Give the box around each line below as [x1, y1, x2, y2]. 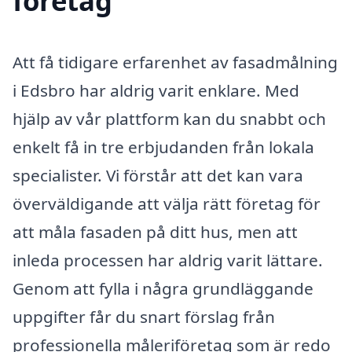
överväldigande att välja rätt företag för [13, 192, 321, 214]
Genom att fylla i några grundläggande [13, 277, 313, 299]
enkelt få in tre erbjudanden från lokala [13, 135, 314, 158]
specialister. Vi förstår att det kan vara [13, 163, 303, 186]
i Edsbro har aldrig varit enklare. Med [13, 79, 299, 101]
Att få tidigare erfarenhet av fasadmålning [13, 50, 338, 73]
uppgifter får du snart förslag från [13, 305, 275, 328]
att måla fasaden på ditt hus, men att [13, 220, 298, 243]
